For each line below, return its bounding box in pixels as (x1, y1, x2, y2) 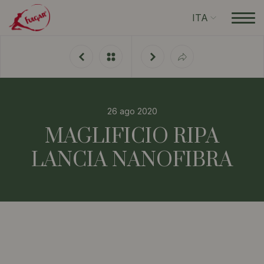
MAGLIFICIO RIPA (45, 124, 219, 150)
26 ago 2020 (107, 106, 157, 116)
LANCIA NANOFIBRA (31, 147, 233, 173)
